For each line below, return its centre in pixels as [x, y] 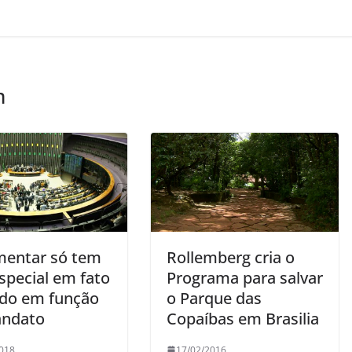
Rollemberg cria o [231, 257]
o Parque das [214, 298]
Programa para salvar [245, 277]
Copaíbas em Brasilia [243, 318]
